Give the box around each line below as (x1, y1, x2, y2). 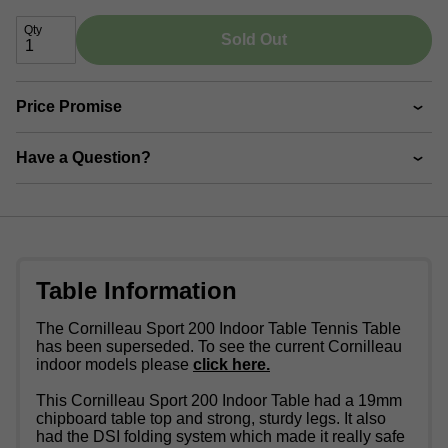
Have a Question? (16, 148, 151, 166)
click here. (193, 355, 270, 373)
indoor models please (36, 355, 193, 373)
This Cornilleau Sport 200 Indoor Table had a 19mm (36, 391, 402, 409)
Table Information (36, 276, 237, 304)
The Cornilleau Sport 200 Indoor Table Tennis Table (36, 319, 401, 337)
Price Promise (16, 97, 122, 115)
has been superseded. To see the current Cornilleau (36, 337, 402, 355)
